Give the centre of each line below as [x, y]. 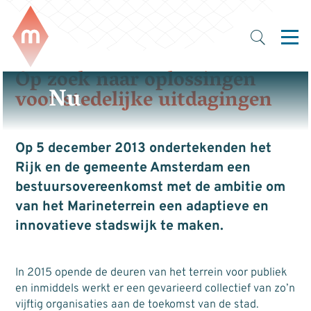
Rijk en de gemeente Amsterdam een [133, 169]
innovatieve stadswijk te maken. [119, 227]
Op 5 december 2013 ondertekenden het [143, 149]
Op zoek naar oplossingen [135, 81]
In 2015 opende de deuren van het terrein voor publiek [151, 272]
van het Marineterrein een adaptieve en [142, 208]
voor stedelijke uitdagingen [143, 101]
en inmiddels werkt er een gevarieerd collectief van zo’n [155, 288]
